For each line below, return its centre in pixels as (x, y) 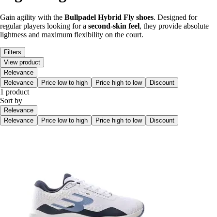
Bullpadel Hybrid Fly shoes (109, 17)
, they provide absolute (174, 26)
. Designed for (175, 17)
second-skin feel (114, 26)
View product (22, 62)
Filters (13, 52)
